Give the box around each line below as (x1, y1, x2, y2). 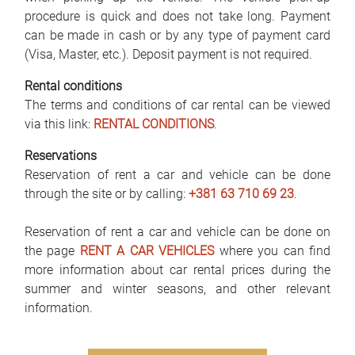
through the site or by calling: (25, 186, 189, 201)
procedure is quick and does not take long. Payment (25, 9, 330, 24)
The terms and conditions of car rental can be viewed (25, 97, 330, 113)
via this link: (25, 116, 94, 132)
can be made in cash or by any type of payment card (25, 28, 330, 43)
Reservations (25, 148, 97, 163)
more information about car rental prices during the (25, 262, 330, 277)
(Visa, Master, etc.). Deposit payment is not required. (25, 47, 312, 62)
